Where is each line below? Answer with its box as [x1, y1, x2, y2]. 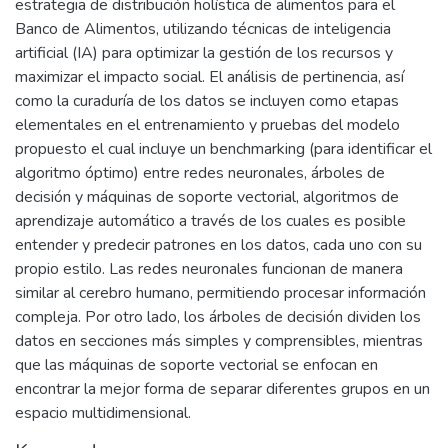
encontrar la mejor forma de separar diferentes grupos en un [15, 378, 430, 400]
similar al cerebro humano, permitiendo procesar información [15, 282, 426, 304]
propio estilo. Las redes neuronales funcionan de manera [15, 258, 403, 280]
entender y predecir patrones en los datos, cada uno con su [15, 234, 422, 256]
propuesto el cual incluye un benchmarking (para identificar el [15, 138, 432, 160]
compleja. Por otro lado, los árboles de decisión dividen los [15, 306, 421, 328]
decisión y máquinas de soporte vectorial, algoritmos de [15, 186, 399, 208]
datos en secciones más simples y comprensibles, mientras [15, 330, 423, 352]
